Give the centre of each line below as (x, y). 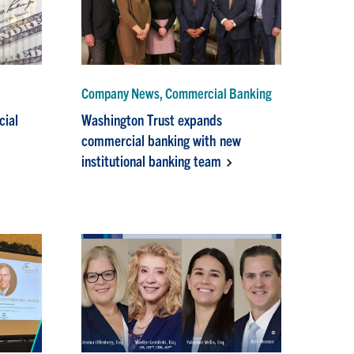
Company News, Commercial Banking (177, 93)
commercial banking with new (162, 140)
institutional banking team (152, 161)
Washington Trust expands (152, 120)
